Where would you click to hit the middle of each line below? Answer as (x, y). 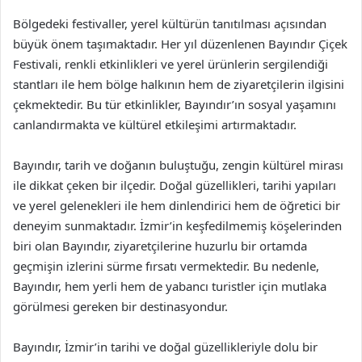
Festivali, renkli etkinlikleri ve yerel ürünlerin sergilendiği (170, 64)
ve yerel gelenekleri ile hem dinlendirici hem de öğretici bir (177, 205)
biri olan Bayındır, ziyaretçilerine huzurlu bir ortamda (160, 246)
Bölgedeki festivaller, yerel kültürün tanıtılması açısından (170, 23)
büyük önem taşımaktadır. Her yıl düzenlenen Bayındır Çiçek (180, 44)
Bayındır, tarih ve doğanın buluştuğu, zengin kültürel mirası (178, 165)
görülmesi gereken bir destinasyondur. (120, 306)
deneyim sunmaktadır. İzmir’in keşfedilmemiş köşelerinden (177, 225)
